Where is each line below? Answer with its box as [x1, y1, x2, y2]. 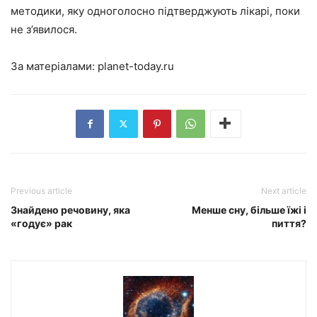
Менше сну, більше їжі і [192, 203, 306, 216]
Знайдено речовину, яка [11, 203, 130, 216]
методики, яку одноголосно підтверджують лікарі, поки [11, 4, 300, 18]
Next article [261, 185, 306, 196]
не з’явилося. [11, 22, 77, 36]
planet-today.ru [98, 59, 174, 73]
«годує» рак [11, 217, 72, 229]
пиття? [272, 217, 306, 229]
